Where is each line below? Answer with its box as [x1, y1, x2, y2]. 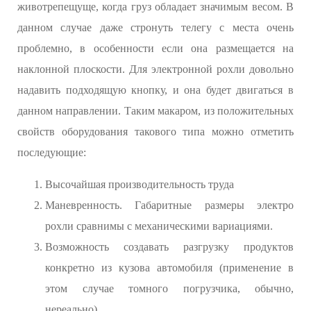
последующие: [17, 146, 86, 158]
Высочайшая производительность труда [45, 178, 234, 190]
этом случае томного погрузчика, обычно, [45, 282, 294, 294]
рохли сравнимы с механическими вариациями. [45, 219, 273, 232]
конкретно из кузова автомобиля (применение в [45, 261, 294, 274]
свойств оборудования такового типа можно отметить [17, 125, 294, 137]
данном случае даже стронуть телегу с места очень [17, 21, 294, 33]
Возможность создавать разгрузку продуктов [45, 240, 294, 253]
